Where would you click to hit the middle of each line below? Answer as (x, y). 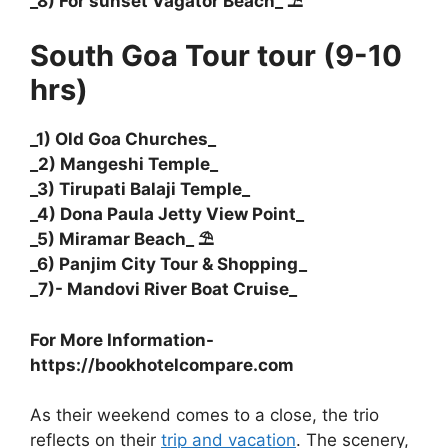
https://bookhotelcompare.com (162, 364)
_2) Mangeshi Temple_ (124, 164)
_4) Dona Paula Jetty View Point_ (167, 214)
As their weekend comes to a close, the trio (204, 415)
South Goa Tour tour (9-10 (216, 56)
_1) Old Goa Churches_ (123, 139)
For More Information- (122, 339)
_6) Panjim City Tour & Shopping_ (168, 264)
